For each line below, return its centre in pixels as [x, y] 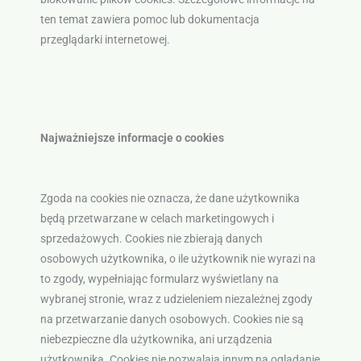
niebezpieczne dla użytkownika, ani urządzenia [156, 340]
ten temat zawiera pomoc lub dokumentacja [149, 19]
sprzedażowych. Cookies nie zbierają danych [151, 239]
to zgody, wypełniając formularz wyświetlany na [159, 279]
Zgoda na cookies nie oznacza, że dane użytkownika [170, 199]
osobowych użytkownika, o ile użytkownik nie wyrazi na [178, 259]
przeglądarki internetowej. [105, 39]
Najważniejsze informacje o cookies [132, 138]
